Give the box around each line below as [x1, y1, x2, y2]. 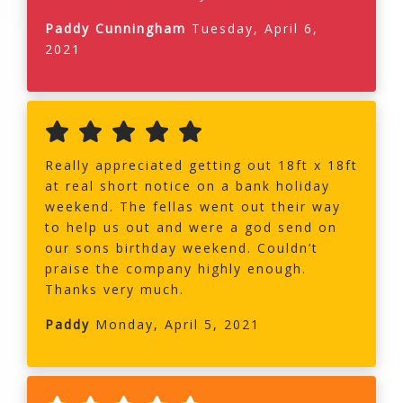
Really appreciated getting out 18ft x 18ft [45, 157, 358, 175]
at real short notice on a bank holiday [45, 177, 330, 195]
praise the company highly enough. [45, 260, 307, 278]
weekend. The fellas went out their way [45, 198, 341, 216]
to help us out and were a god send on [45, 219, 337, 237]
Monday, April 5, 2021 [90, 316, 260, 334]
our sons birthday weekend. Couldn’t [45, 239, 318, 257]
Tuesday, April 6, [192, 20, 318, 38]
